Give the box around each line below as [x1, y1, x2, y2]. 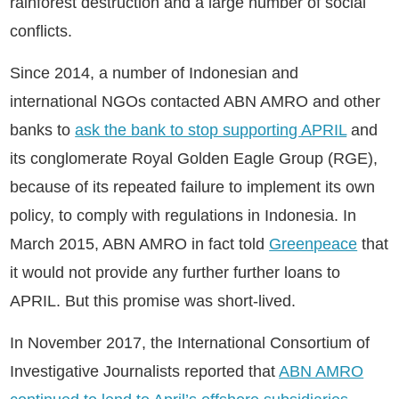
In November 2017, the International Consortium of [10, 334, 370, 352]
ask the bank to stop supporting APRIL [75, 121, 347, 139]
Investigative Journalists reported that [10, 362, 280, 380]
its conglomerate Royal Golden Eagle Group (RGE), [10, 150, 379, 167]
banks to [10, 121, 76, 139]
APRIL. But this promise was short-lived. [10, 292, 297, 310]
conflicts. [10, 22, 73, 40]
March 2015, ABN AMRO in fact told [10, 235, 270, 253]
